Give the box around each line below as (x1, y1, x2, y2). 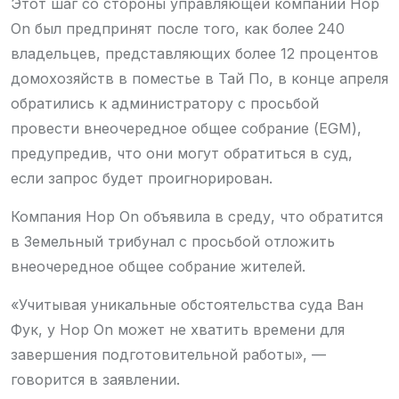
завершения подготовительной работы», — (11, 346, 326, 363)
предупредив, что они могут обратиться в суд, (11, 144, 353, 162)
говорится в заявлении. (11, 370, 180, 388)
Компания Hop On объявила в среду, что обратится (11, 208, 383, 225)
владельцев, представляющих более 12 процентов (11, 45, 379, 62)
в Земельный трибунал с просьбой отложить (11, 232, 335, 250)
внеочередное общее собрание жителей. (11, 257, 305, 275)
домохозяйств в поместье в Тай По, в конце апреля (11, 69, 388, 87)
